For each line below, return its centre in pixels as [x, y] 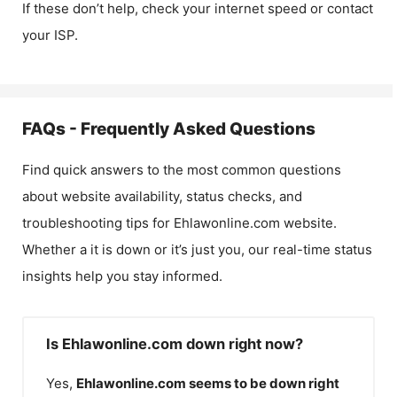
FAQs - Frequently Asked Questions [169, 129]
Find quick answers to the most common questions [182, 170]
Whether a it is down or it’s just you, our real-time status [197, 249]
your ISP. [50, 35]
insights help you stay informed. [122, 276]
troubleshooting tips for [98, 223]
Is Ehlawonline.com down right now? [175, 344]
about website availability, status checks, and [162, 196]
